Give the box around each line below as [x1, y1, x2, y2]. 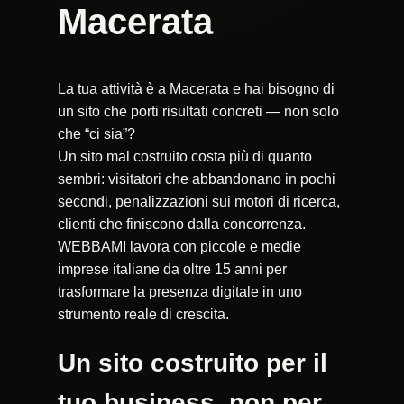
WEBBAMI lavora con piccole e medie [58, 238, 301, 254]
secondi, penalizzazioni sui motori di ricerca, [58, 193, 340, 209]
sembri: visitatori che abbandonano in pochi [58, 170, 335, 187]
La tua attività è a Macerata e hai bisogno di [58, 80, 335, 96]
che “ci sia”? [58, 125, 135, 142]
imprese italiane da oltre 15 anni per [58, 261, 287, 277]
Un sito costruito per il [58, 348, 327, 377]
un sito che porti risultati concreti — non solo [58, 103, 339, 119]
